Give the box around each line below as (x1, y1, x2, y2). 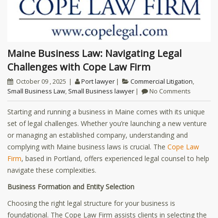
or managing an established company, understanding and (7, 130, 188, 140)
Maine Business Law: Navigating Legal (7, 46, 16, 60)
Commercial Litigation (130, 76, 193, 86)
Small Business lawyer (68, 86, 134, 95)
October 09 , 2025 (16, 76, 66, 86)
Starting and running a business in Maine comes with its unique (7, 107, 205, 116)
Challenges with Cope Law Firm (7, 60, 150, 73)
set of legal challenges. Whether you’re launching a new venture (7, 118, 207, 128)
